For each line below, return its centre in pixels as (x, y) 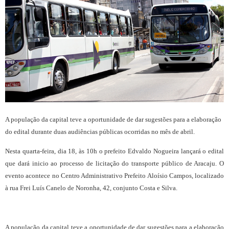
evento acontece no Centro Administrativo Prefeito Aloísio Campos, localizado (114, 176)
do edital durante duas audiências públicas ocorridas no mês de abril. (101, 132)
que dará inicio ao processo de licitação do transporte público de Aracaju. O (114, 164)
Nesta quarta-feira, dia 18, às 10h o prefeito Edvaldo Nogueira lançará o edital (114, 151)
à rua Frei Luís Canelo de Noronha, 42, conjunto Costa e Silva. (91, 188)
